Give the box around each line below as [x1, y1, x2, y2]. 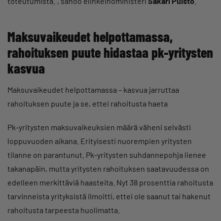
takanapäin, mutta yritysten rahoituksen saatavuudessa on [7, 163, 209, 173]
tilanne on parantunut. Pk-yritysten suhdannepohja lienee [7, 149, 206, 159]
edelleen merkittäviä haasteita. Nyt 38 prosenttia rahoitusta [7, 177, 213, 187]
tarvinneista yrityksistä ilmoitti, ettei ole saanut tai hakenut [7, 191, 211, 201]
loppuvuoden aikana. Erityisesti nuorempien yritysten [7, 136, 192, 146]
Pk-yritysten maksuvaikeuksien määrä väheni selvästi [7, 122, 191, 132]
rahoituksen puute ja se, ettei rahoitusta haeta [7, 98, 168, 108]
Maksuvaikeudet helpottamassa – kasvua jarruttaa [7, 84, 179, 94]
